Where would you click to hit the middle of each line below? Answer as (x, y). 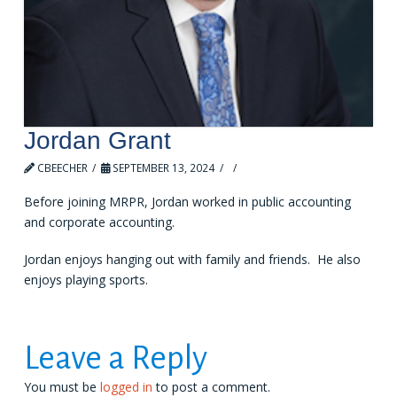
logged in (126, 386)
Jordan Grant (97, 140)
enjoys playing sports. (86, 279)
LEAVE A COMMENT (304, 167)
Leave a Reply (115, 358)
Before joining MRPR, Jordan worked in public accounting (187, 202)
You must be (62, 386)
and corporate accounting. (99, 222)
